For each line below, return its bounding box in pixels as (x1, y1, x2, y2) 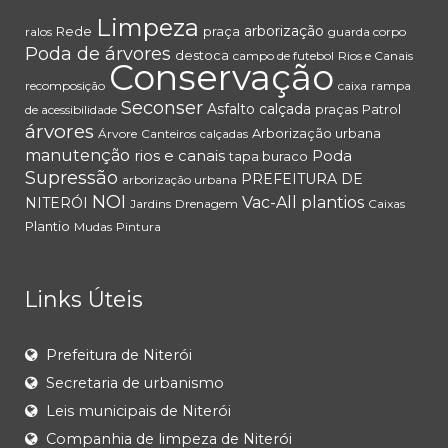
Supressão (25, 167, 118, 190)
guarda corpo (328, 24, 406, 40)
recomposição (25, 78, 105, 94)
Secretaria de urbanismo (46, 374, 224, 393)
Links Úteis (25, 286, 143, 313)
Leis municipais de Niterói (46, 402, 231, 421)
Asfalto (207, 100, 255, 119)
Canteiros (141, 126, 196, 142)
